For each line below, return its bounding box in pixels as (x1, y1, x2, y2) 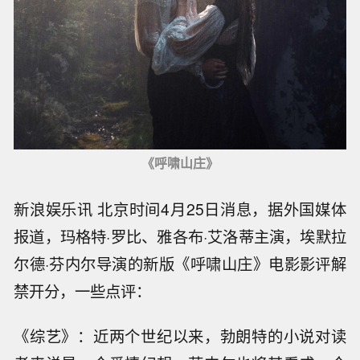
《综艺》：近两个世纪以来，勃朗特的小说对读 (14, 325, 346, 348)
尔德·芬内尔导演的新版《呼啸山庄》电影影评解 (14, 252, 346, 275)
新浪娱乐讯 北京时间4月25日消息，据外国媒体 (14, 197, 346, 220)
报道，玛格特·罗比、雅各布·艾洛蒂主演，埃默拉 (14, 224, 346, 247)
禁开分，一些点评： (14, 279, 152, 302)
